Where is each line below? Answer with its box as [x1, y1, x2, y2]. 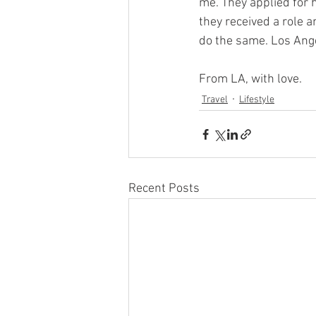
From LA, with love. [199, 72, 302, 87]
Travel [202, 93, 228, 106]
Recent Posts [128, 181, 200, 196]
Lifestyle [239, 93, 274, 106]
